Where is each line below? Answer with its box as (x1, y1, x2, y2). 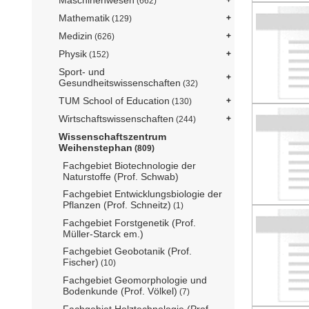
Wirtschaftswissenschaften (59, 113, 174, 125)
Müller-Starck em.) (63, 228, 143, 240)
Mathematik (59, 12, 110, 24)
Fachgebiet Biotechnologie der (63, 160, 196, 172)
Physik (59, 48, 87, 60)
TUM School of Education (59, 95, 170, 107)
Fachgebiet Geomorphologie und (63, 275, 207, 286)
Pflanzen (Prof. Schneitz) (63, 199, 171, 211)
